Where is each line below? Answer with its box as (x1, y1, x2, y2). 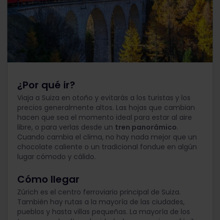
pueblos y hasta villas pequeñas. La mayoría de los (17, 207, 190, 217)
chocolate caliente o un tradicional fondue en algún (17, 142, 197, 152)
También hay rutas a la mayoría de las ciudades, (17, 197, 185, 207)
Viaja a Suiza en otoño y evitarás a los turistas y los (17, 93, 191, 103)
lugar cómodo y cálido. (17, 152, 96, 162)
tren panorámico (115, 122, 177, 133)
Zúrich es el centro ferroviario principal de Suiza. (17, 187, 181, 197)
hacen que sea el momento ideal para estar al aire (17, 112, 192, 123)
